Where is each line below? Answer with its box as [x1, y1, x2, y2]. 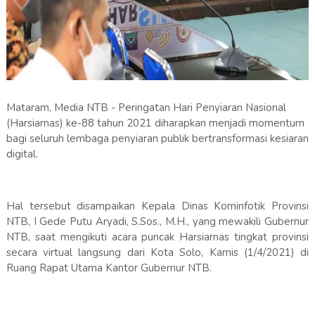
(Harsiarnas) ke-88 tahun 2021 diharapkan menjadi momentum [6, 116, 304, 131]
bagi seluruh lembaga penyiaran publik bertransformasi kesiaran [6, 131, 309, 146]
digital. [6, 147, 41, 162]
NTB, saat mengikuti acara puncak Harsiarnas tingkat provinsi [6, 230, 309, 245]
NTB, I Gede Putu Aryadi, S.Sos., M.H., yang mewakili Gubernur [6, 214, 309, 229]
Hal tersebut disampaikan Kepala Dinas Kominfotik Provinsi [6, 199, 309, 214]
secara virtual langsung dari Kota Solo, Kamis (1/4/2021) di [6, 245, 309, 260]
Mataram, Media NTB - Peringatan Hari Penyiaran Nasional [6, 101, 286, 115]
